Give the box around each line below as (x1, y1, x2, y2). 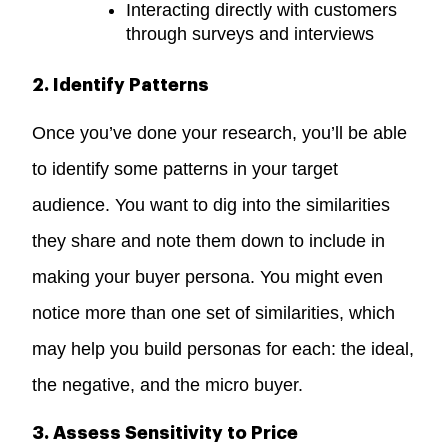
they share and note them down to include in (32, 230, 386, 251)
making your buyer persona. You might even (32, 266, 384, 287)
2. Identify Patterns (32, 75, 210, 94)
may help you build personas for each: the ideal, (32, 338, 415, 359)
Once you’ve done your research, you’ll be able (32, 122, 408, 143)
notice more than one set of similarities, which (32, 302, 396, 323)
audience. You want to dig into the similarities (32, 194, 391, 215)
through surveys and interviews (126, 23, 375, 44)
